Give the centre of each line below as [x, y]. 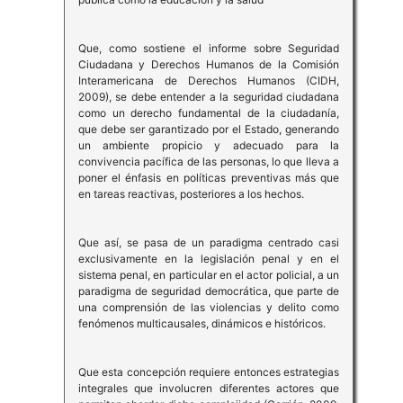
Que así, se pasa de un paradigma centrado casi [209, 243]
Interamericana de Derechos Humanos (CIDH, [209, 81]
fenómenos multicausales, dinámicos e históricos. [201, 324]
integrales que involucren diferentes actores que [209, 389]
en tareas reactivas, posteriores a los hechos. [191, 194]
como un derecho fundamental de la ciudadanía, [209, 113]
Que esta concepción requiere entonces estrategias [209, 372]
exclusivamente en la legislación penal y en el [209, 259]
